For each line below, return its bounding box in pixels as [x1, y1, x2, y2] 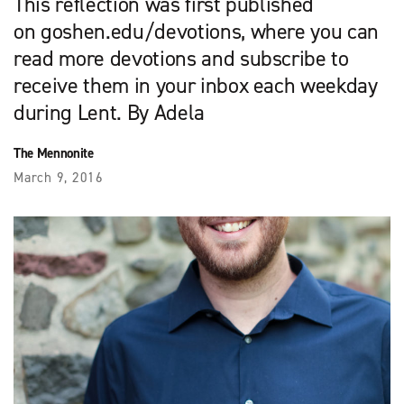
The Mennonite [14, 143, 94, 162]
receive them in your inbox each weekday [14, 70, 378, 100]
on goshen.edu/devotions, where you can [14, 16, 380, 46]
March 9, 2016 [14, 168, 104, 187]
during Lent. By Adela [14, 97, 205, 127]
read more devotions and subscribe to [14, 43, 349, 73]
